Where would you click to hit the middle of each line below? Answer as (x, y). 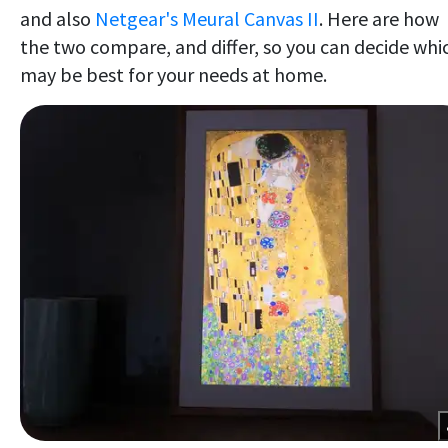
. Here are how (379, 18)
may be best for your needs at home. (173, 74)
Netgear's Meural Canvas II (207, 18)
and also (57, 18)
